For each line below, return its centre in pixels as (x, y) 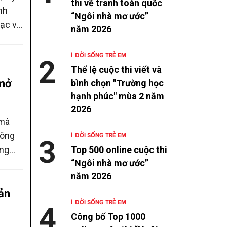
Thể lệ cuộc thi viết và (116, 70)
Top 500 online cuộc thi (119, 150)
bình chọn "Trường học (117, 83)
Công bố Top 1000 (108, 217)
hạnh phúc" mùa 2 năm (118, 96)
